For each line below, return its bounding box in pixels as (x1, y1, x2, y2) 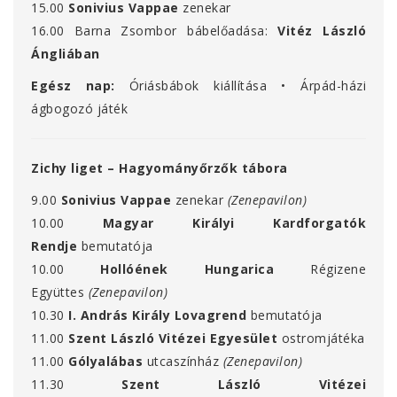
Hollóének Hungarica (100, 261, 275, 278)
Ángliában (31, 45, 100, 63)
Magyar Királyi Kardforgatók (102, 214, 367, 232)
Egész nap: (31, 77, 115, 95)
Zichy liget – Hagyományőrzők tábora (31, 160, 300, 177)
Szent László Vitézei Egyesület (68, 330, 277, 347)
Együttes (31, 284, 84, 301)
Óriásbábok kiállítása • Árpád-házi (128, 77, 367, 95)
